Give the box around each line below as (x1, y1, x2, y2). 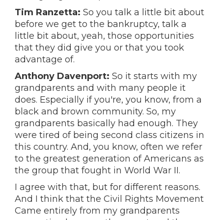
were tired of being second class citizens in (15, 130, 204, 140)
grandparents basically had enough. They (15, 118, 198, 129)
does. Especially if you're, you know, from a (15, 94, 202, 105)
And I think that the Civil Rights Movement (15, 193, 204, 204)
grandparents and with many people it (15, 82, 186, 93)
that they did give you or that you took (15, 42, 184, 53)
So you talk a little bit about (81, 7, 204, 18)
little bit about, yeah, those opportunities (15, 30, 194, 41)
